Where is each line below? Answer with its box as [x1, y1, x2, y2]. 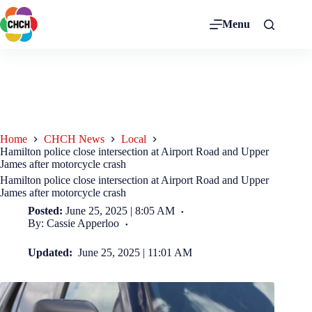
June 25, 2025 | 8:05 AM [65, 205, 175, 217]
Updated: [28, 247, 75, 259]
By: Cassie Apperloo [28, 217, 119, 230]
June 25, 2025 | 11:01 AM [78, 247, 193, 259]
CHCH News [44, 133, 104, 146]
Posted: [28, 205, 63, 217]
